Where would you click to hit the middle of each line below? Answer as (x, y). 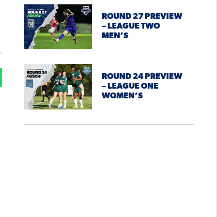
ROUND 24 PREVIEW (142, 77)
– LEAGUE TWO (131, 27)
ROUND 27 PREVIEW (142, 17)
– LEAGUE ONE (130, 87)
